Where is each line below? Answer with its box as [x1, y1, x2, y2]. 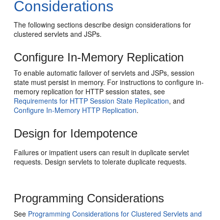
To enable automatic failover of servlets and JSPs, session [14, 68, 195, 78]
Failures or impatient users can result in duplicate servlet [14, 147, 190, 157]
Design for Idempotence [14, 127, 138, 140]
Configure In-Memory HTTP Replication [14, 105, 137, 115]
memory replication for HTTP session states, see [14, 86, 165, 96]
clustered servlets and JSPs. [14, 29, 102, 39]
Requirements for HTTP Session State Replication [14, 96, 169, 106]
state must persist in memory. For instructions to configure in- [14, 77, 204, 87]
